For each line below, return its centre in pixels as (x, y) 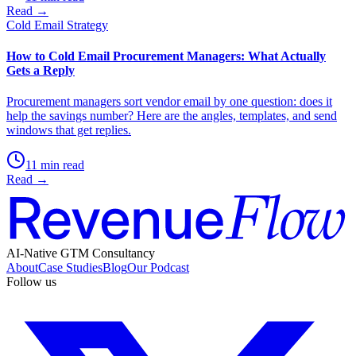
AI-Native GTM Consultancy (81, 253)
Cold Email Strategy (57, 25)
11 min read (55, 165)
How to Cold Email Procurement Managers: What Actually (166, 56)
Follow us (31, 281)
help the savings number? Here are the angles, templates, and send (172, 116)
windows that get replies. (69, 130)
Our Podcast (158, 267)
